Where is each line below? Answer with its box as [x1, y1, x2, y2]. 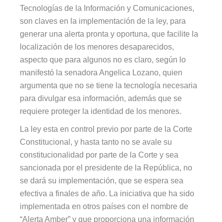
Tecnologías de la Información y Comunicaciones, [20, 3, 195, 12]
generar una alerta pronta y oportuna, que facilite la [20, 29, 199, 38]
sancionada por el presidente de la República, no [20, 163, 193, 172]
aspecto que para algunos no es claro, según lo [20, 55, 186, 64]
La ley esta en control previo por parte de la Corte [20, 124, 193, 133]
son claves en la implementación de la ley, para [20, 16, 186, 25]
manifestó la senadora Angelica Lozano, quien [20, 68, 183, 77]
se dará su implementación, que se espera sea [20, 176, 184, 185]
